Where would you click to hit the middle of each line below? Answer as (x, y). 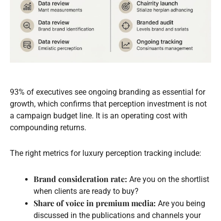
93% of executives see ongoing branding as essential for (108, 92)
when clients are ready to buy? (86, 191)
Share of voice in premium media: (95, 203)
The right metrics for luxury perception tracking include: (106, 153)
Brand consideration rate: (80, 179)
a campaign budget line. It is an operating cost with (99, 115)
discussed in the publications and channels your (117, 215)
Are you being (181, 203)
